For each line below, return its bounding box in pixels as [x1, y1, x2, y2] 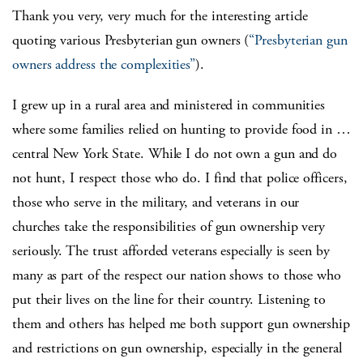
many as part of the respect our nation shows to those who [12, 266, 341, 285]
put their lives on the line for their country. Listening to [12, 290, 326, 310]
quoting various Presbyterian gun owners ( [12, 31, 250, 50]
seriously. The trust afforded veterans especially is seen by [12, 241, 330, 261]
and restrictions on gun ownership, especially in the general [12, 339, 342, 358]
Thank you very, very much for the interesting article [12, 6, 309, 26]
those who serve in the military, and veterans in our [12, 193, 300, 212]
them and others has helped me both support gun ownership [12, 314, 350, 334]
